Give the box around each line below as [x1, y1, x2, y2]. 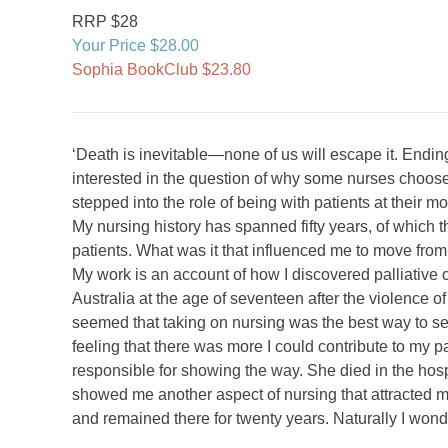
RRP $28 [72, 13, 138, 30]
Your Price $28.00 [72, 37, 199, 54]
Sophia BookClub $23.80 [72, 61, 251, 78]
